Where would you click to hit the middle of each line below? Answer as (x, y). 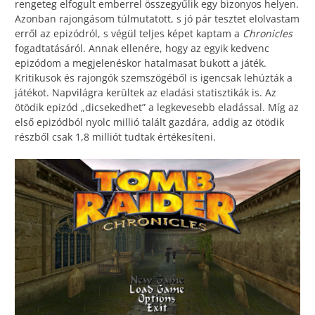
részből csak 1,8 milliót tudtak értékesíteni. (115, 137)
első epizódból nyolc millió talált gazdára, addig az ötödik (149, 122)
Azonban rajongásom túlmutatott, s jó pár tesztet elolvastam (157, 19)
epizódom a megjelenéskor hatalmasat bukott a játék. (141, 63)
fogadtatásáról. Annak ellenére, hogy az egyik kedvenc (142, 49)
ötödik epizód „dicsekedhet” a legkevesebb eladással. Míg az (157, 108)
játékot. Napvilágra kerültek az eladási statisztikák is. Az (146, 93)
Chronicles (268, 34)
